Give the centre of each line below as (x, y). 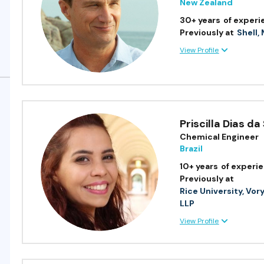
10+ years (199, 166)
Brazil (192, 149)
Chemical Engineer (220, 137)
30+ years (200, 20)
